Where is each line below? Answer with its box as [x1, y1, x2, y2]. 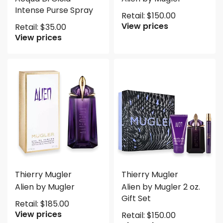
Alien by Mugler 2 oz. [121, 181, 200, 193]
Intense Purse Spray [15, 4, 93, 16]
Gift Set [121, 193, 151, 204]
